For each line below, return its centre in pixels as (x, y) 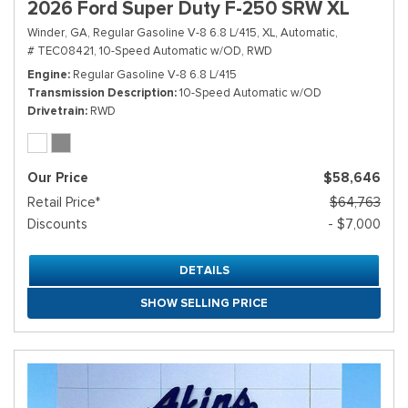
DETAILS (204, 270)
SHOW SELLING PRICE (204, 303)
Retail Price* (64, 203)
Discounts (57, 224)
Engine (47, 75)
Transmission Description (101, 93)
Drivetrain (56, 111)
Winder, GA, (59, 33)
